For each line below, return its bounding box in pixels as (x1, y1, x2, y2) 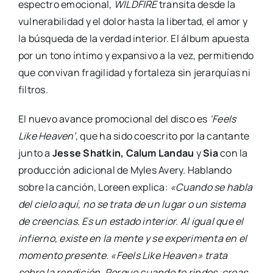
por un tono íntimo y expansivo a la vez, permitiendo (18, 49, 254, 63)
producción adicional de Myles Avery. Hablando (18, 163, 232, 177)
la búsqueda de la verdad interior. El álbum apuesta (18, 32, 250, 46)
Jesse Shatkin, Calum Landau (52, 146, 194, 160)
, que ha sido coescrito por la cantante (75, 129, 250, 143)
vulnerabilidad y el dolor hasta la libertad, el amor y (18, 15, 247, 29)
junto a (18, 146, 52, 160)
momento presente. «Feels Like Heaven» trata (18, 249, 228, 263)
